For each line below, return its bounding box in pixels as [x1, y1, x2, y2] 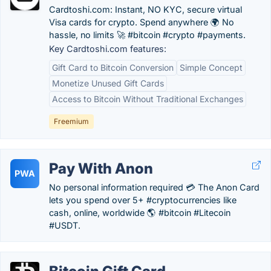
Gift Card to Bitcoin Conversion [52, 62, 174, 73]
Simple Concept [180, 62, 243, 73]
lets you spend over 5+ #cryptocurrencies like [49, 195, 237, 205]
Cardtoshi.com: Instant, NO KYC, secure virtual [49, 4, 242, 15]
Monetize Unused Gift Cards [52, 78, 164, 88]
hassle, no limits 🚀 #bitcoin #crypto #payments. [49, 30, 246, 40]
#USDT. [49, 220, 80, 230]
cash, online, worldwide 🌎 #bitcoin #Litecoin [49, 207, 230, 218]
